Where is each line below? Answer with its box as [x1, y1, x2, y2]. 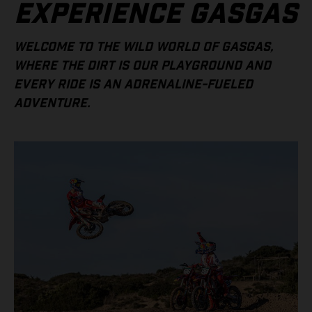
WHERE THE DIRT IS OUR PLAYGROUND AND [14, 60, 271, 72]
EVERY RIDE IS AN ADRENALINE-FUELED [14, 79, 253, 91]
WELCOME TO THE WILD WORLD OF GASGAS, [14, 41, 273, 54]
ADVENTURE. [14, 97, 90, 110]
